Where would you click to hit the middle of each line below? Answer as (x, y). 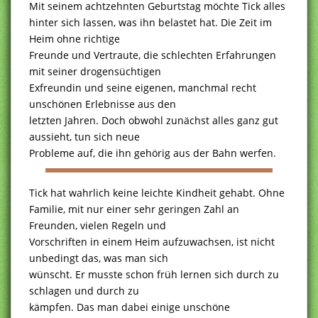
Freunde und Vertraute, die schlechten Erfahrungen (153, 55)
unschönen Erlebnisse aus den (103, 104)
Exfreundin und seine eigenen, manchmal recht (143, 87)
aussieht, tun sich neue (84, 136)
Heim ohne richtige (75, 38)
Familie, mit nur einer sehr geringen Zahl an (134, 209)
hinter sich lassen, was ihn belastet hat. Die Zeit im (150, 22)
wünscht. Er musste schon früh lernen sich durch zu (154, 274)
